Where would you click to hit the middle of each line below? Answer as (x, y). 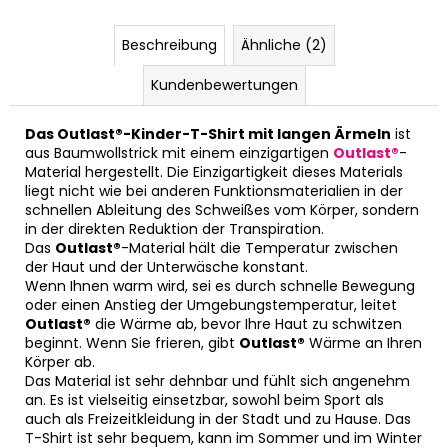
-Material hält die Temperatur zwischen (259, 248)
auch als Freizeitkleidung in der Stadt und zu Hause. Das (218, 419)
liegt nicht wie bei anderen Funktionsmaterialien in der (214, 191)
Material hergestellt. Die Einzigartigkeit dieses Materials (214, 172)
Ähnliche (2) (283, 45)
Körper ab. (60, 362)
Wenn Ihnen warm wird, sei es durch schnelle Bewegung (220, 286)
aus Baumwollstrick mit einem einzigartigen (179, 153)
